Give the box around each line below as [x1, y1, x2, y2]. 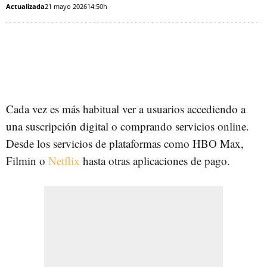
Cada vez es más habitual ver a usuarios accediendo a [6, 101, 246, 116]
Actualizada [6, 1, 45, 11]
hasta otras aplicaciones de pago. [80, 153, 230, 168]
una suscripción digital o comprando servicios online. [6, 118, 249, 133]
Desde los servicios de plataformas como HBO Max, [6, 135, 244, 151]
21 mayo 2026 [45, 1, 87, 11]
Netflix [48, 153, 80, 168]
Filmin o [6, 153, 48, 168]
